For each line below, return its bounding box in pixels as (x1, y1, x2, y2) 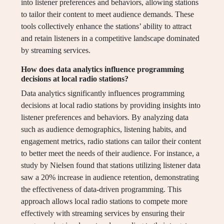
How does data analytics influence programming (21, 65, 184, 74)
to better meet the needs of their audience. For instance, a (21, 149, 199, 158)
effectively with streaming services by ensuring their (21, 209, 184, 218)
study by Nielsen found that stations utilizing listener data (21, 161, 200, 170)
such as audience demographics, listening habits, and (21, 125, 186, 134)
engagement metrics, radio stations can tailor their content (21, 137, 201, 146)
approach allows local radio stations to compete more (21, 197, 187, 206)
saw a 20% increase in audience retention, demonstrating (21, 173, 199, 182)
